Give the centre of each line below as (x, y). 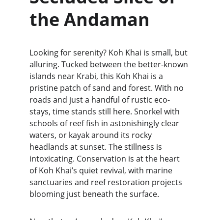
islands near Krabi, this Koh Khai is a (97, 76)
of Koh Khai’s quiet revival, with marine (102, 170)
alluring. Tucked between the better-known (110, 64)
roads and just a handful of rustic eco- (100, 100)
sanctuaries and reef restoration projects (107, 182)
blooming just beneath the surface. (94, 194)
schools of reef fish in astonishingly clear (105, 123)
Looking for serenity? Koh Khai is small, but (110, 53)
